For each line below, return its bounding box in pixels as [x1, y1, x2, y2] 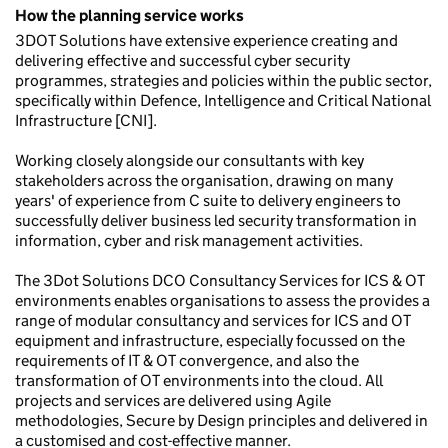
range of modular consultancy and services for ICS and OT [15, 311, 411, 330]
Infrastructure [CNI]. [15, 111, 157, 130]
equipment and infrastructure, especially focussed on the [15, 331, 405, 350]
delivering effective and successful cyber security [15, 51, 350, 70]
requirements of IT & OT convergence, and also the [15, 351, 359, 370]
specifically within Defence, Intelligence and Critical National [15, 91, 431, 110]
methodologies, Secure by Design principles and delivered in [15, 411, 428, 430]
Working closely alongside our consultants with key [15, 151, 364, 170]
